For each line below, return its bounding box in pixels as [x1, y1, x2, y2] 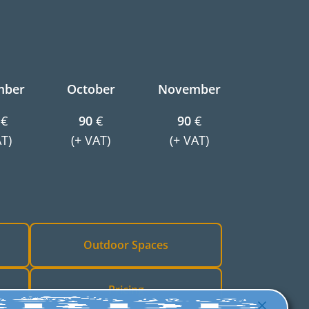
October [66, 81, 115, 97]
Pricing [108, 282, 144, 297]
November [158, 81, 221, 97]
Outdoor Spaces [83, 237, 168, 252]
